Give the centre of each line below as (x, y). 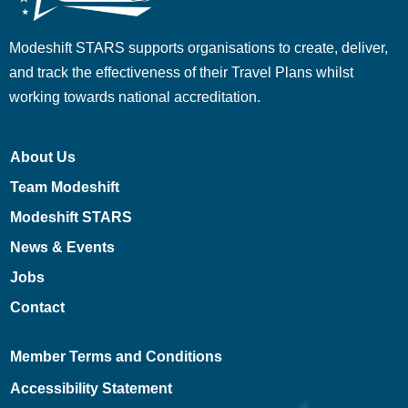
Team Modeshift (64, 188)
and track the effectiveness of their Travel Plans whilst (181, 73)
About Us (42, 158)
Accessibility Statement (91, 389)
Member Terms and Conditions (116, 357)
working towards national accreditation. (135, 97)
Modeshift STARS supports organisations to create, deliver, (199, 48)
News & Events (62, 248)
